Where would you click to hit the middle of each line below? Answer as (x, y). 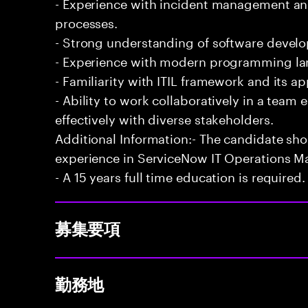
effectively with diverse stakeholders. (164, 118)
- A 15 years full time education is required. (180, 175)
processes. (87, 21)
